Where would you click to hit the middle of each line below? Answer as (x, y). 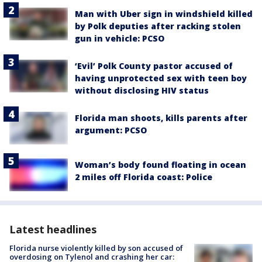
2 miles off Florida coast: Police (144, 177)
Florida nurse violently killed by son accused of (96, 248)
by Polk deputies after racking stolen (158, 26)
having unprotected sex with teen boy (161, 78)
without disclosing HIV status (142, 90)
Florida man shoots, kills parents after (161, 118)
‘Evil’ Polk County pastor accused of (154, 65)
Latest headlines (53, 230)
